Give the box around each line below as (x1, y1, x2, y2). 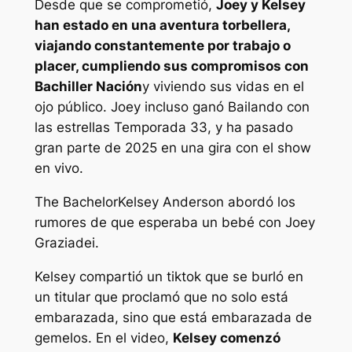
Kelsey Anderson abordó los (117, 194, 295, 211)
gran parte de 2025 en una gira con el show (34, 140, 311, 156)
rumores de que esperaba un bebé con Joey (34, 214, 315, 231)
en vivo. (34, 160, 83, 177)
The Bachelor (34, 194, 118, 211)
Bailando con (227, 99, 310, 115)
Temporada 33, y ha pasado (109, 119, 293, 136)
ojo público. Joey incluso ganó (34, 99, 228, 115)
